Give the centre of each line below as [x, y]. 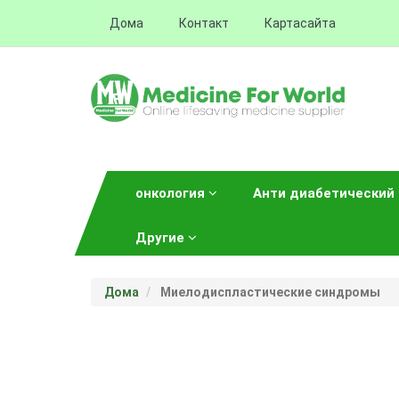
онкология [172, 193]
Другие [162, 237]
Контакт [204, 23]
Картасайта [300, 23]
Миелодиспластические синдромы [269, 292]
